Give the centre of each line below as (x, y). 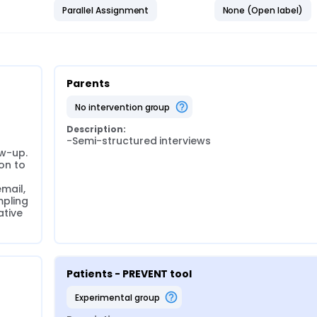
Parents (88, 83)
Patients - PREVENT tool (129, 274)
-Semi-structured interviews (139, 141)
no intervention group (125, 107)
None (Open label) (263, 10)
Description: (96, 129)
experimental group (119, 297)
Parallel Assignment (106, 10)
